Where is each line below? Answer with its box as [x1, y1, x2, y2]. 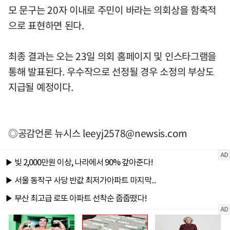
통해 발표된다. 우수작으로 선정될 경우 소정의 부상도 [8, 64, 214, 79]
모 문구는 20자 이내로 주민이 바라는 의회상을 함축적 [8, 3, 217, 17]
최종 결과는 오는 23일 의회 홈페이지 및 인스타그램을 [8, 49, 217, 64]
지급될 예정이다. [8, 80, 73, 94]
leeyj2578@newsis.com [83, 126, 187, 141]
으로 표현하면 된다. [8, 18, 91, 33]
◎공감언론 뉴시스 [8, 126, 83, 141]
